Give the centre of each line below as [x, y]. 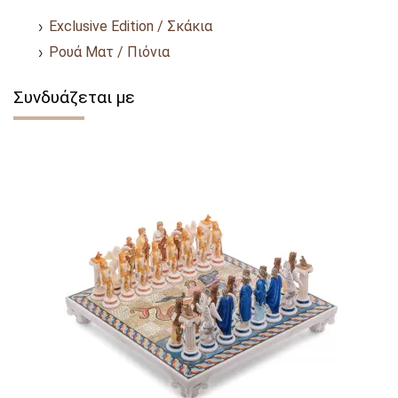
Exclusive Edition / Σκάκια [131, 26]
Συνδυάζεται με [74, 97]
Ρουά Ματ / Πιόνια [109, 52]
